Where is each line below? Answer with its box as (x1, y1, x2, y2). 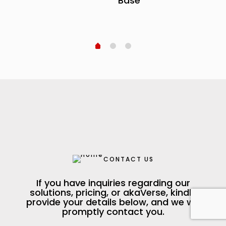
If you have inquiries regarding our (36, 177, 190, 190)
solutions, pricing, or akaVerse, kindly (30, 186, 196, 199)
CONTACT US (103, 154, 154, 163)
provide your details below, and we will (26, 196, 200, 209)
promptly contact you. (62, 205, 164, 218)
